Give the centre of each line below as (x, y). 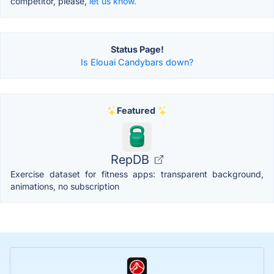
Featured (136, 111)
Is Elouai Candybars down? (137, 62)
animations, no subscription (65, 187)
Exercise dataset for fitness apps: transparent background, (137, 174)
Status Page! (137, 50)
